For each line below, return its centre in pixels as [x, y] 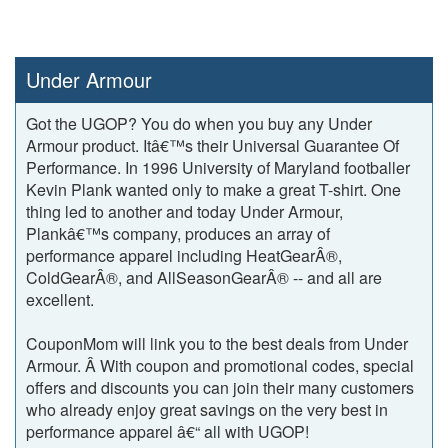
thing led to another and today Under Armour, [184, 211]
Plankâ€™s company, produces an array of [178, 233]
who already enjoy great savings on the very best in [207, 409]
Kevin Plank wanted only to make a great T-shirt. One [213, 189]
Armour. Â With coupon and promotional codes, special [220, 365]
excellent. [60, 299]
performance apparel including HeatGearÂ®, [184, 255]
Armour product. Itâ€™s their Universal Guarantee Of [212, 145]
